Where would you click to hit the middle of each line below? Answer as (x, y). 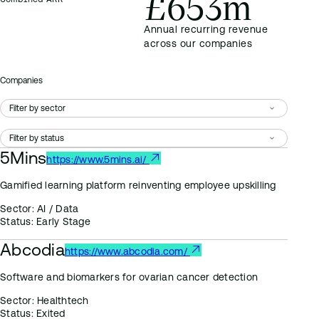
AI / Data (56, 209)
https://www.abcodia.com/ (127, 251)
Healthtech (61, 300)
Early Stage (62, 221)
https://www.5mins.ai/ (98, 159)
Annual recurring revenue (206, 29)
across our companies (198, 43)
